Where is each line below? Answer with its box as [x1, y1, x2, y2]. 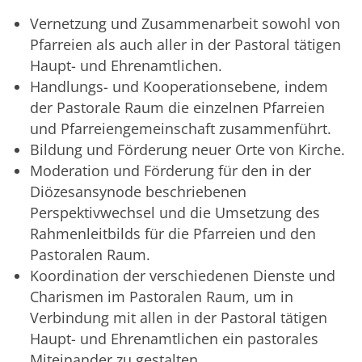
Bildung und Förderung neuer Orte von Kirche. [30, 140, 345, 160]
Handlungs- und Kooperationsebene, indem [30, 77, 328, 97]
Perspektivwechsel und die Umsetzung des [30, 203, 320, 223]
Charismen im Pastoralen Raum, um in [30, 287, 293, 307]
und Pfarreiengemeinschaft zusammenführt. [30, 119, 331, 139]
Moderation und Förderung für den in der [30, 161, 311, 181]
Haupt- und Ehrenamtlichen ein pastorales [30, 329, 318, 349]
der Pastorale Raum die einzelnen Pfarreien [30, 98, 325, 118]
